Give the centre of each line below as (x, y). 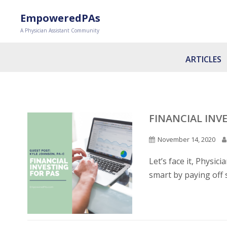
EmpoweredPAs (61, 18)
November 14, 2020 (186, 139)
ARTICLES (203, 59)
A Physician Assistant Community (60, 30)
